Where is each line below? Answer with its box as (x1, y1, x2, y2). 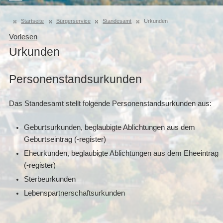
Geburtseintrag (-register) (23, 135, 106, 143)
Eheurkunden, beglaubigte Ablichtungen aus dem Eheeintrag (23, 149, 219, 157)
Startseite (21, 18, 44, 24)
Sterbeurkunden (23, 175, 76, 183)
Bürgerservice (56, 18, 91, 24)
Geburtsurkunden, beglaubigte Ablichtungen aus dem (23, 123, 195, 131)
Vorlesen (8, 33, 37, 41)
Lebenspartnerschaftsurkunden (23, 189, 125, 197)
